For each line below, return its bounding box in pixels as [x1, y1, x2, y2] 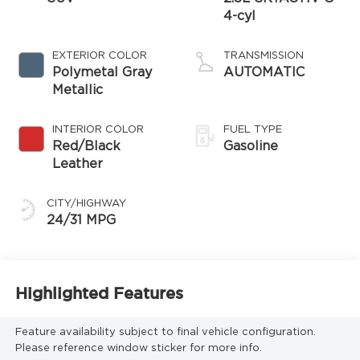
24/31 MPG [46, 213, 116, 227]
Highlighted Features [14, 284, 183, 303]
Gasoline [223, 139, 278, 153]
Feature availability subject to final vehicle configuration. [14, 326, 316, 337]
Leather [51, 157, 103, 170]
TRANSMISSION [223, 50, 304, 61]
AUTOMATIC [223, 65, 305, 79]
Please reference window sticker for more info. [14, 342, 262, 354]
